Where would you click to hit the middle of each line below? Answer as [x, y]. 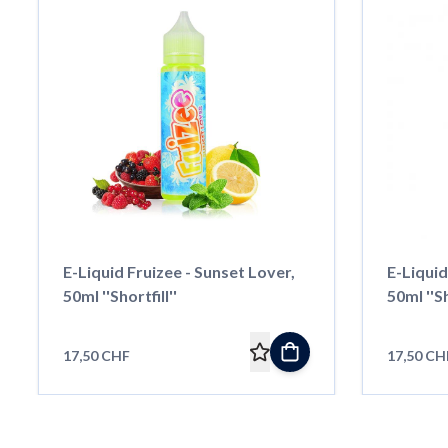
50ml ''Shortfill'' [119, 295]
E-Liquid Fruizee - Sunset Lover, [178, 271]
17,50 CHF [96, 355]
